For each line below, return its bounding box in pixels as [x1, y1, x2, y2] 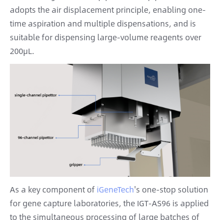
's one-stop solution [134, 183, 208, 196]
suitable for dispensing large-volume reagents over [10, 30, 201, 43]
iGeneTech [97, 183, 134, 196]
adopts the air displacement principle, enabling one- [10, 3, 206, 16]
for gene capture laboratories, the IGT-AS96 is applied [10, 197, 209, 210]
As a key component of [10, 183, 97, 196]
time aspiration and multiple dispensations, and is [10, 17, 196, 29]
